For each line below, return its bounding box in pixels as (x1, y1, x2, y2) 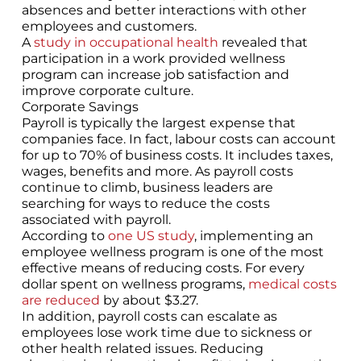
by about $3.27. (99, 292, 198, 308)
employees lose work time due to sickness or (21, 324, 312, 340)
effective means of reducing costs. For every (21, 259, 305, 276)
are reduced (21, 292, 100, 308)
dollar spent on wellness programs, (21, 276, 248, 292)
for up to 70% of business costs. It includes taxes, (21, 147, 333, 163)
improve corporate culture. (21, 82, 193, 98)
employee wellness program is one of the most (21, 243, 324, 259)
